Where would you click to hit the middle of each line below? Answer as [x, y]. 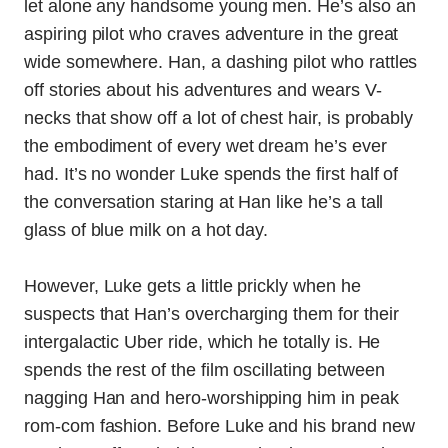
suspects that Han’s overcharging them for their [211, 313]
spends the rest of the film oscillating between [204, 369]
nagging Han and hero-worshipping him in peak [211, 397]
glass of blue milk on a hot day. [146, 229]
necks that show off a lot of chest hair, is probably [219, 117]
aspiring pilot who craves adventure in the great [211, 33]
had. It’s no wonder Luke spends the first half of [211, 173]
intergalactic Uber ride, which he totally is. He [202, 341]
